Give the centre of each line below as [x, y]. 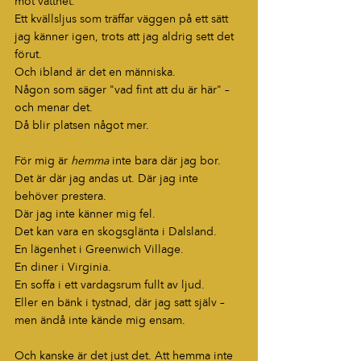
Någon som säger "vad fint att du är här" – [124, 90]
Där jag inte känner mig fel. [85, 214]
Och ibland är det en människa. [97, 73]
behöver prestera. [62, 197]
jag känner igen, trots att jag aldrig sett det [126, 37]
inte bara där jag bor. [166, 161]
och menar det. [55, 108]
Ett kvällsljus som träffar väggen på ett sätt [123, 19]
